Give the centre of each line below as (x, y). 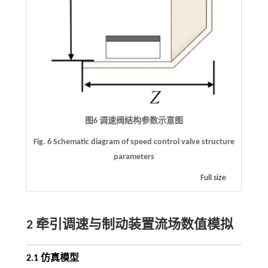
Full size (214, 178)
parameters (134, 157)
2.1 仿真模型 (52, 258)
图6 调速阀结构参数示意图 (134, 121)
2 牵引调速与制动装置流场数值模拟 (130, 225)
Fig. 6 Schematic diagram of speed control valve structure (134, 142)
